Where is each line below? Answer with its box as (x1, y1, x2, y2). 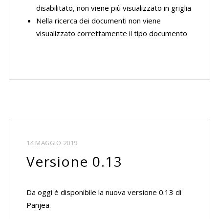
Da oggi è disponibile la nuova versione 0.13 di (26, 187, 181, 197)
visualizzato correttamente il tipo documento (36, 28, 187, 38)
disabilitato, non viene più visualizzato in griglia (36, 3, 191, 13)
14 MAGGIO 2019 (26, 138, 78, 147)
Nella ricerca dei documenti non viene (36, 16, 161, 25)
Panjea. (26, 200, 51, 210)
